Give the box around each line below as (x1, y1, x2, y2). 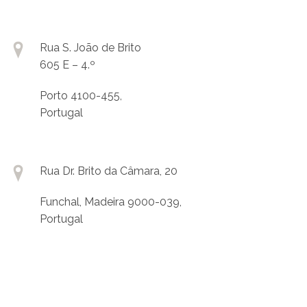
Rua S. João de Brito (40, 40, 141, 54)
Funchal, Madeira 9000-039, (40, 195, 182, 208)
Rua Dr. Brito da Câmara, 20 (40, 164, 177, 177)
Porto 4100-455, (40, 88, 122, 102)
